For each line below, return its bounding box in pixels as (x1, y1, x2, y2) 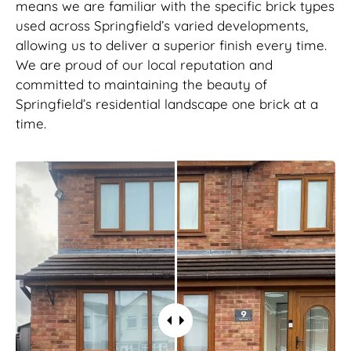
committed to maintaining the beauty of (16, 76, 267, 93)
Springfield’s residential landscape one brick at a (16, 96, 318, 113)
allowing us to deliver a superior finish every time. (16, 37, 327, 54)
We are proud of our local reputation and (16, 56, 273, 74)
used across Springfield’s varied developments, (16, 17, 308, 34)
